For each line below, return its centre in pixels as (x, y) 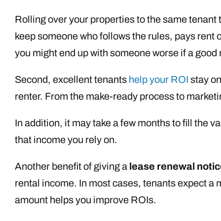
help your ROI (159, 79)
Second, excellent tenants (72, 79)
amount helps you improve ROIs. (86, 200)
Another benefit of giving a (72, 166)
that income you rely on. (66, 140)
